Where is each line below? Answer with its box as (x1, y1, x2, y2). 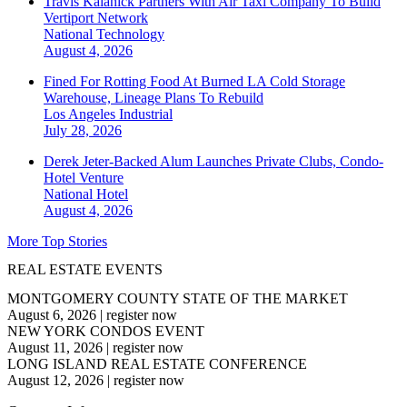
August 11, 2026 (7, 339, 103, 355)
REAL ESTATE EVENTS (7, 262, 163, 278)
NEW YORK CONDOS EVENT (7, 323, 204, 339)
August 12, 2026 (7, 372, 104, 388)
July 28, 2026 (44, 123, 122, 139)
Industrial (119, 106, 173, 123)
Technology (96, 26, 164, 43)
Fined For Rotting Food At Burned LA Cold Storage (44, 74, 345, 90)
